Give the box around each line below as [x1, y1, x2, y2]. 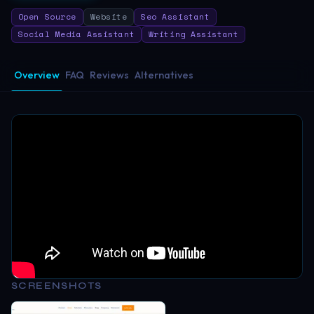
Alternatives [135, 68, 193, 81]
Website [90, 11, 128, 23]
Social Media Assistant [18, 27, 135, 40]
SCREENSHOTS [11, 279, 102, 292]
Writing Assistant [148, 27, 239, 40]
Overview [14, 68, 60, 81]
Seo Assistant [141, 11, 210, 23]
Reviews [90, 68, 129, 81]
